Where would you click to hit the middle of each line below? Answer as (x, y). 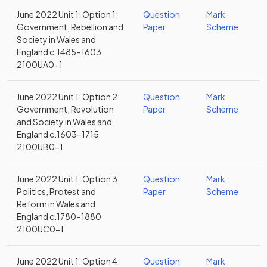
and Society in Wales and (64, 122)
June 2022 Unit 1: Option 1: (67, 14)
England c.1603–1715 (58, 134)
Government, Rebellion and (70, 27)
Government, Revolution (65, 109)
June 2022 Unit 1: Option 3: (68, 179)
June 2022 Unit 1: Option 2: (68, 97)
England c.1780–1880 (59, 216)
